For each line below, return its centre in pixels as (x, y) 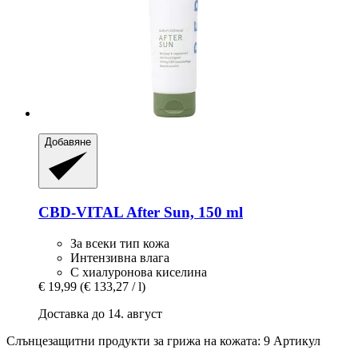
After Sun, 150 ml (183, 213)
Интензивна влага (120, 257)
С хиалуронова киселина (139, 272)
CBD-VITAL (81, 213)
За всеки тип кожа (120, 243)
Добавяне (68, 142)
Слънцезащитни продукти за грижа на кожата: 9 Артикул (163, 340)
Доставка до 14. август (100, 313)
